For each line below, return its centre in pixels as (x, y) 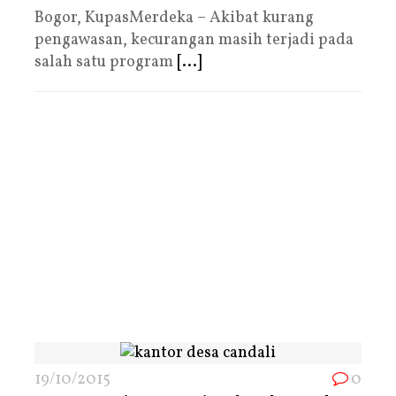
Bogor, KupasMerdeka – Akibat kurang (174, 18)
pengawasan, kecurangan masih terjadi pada (194, 40)
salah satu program (106, 62)
